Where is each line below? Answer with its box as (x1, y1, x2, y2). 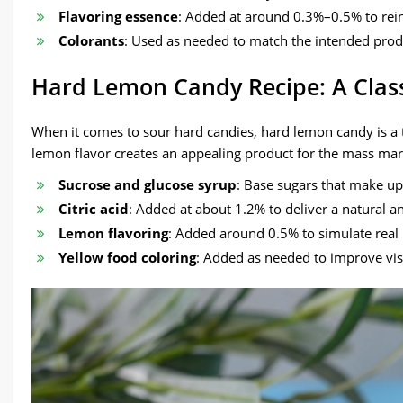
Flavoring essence (58, 7, 178, 26)
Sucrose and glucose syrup (58, 175, 237, 194)
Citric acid (58, 200, 129, 219)
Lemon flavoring (58, 224, 168, 243)
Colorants (58, 31, 124, 50)
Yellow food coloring (58, 248, 196, 267)
